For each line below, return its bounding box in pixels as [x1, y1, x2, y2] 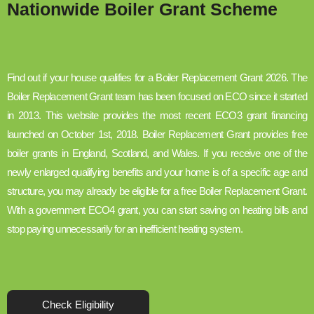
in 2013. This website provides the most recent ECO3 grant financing [7, 109, 307, 122]
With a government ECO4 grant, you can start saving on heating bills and [7, 204, 307, 217]
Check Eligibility [42, 299, 114, 311]
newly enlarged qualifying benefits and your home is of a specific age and [7, 166, 307, 179]
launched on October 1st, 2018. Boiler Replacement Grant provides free [7, 128, 307, 141]
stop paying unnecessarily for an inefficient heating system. [7, 223, 243, 235]
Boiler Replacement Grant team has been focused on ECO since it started [7, 90, 307, 103]
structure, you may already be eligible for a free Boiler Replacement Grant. [7, 185, 307, 198]
